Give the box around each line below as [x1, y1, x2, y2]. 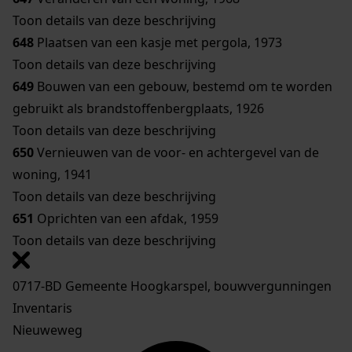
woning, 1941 [13, 165, 92, 183]
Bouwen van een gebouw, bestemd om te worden [34, 77, 332, 95]
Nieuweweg [13, 321, 82, 339]
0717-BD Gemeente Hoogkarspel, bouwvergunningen [13, 277, 332, 295]
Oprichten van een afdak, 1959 [37, 209, 218, 227]
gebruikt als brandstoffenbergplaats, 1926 [13, 99, 264, 117]
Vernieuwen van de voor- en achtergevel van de [34, 143, 319, 161]
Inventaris [13, 299, 72, 317]
